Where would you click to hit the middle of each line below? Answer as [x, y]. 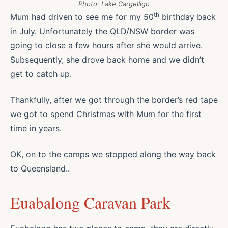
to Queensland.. [40, 168]
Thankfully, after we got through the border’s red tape [114, 100]
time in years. [36, 129]
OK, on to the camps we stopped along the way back [113, 154]
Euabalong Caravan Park [90, 202]
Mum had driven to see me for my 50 [82, 17]
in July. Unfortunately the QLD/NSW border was [102, 31]
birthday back [188, 17]
